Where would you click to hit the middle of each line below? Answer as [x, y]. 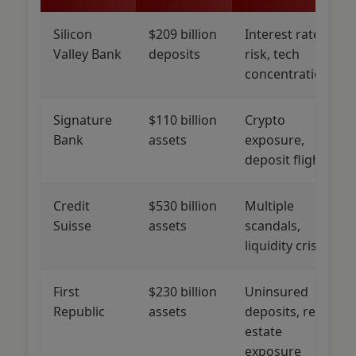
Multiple [269, 205]
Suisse [72, 225]
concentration [287, 74]
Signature [83, 120]
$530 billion [183, 205]
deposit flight [285, 159]
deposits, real [285, 311]
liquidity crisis [286, 245]
